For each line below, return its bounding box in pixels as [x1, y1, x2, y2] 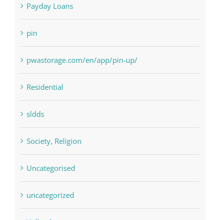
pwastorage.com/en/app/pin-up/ [26, 86, 137, 97]
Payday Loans [26, 32, 73, 43]
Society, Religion [26, 167, 82, 178]
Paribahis [26, 5, 58, 16]
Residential [26, 113, 63, 124]
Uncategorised [26, 194, 75, 205]
